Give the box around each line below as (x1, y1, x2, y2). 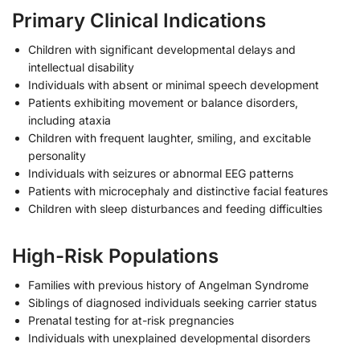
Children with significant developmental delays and (28, 43, 296, 57)
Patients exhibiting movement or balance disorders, (28, 96, 298, 110)
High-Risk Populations (12, 244, 219, 268)
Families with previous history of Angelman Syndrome (28, 278, 309, 292)
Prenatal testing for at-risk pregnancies (28, 313, 234, 328)
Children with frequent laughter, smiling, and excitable (28, 131, 311, 145)
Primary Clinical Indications (12, 9, 266, 33)
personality (28, 149, 86, 163)
